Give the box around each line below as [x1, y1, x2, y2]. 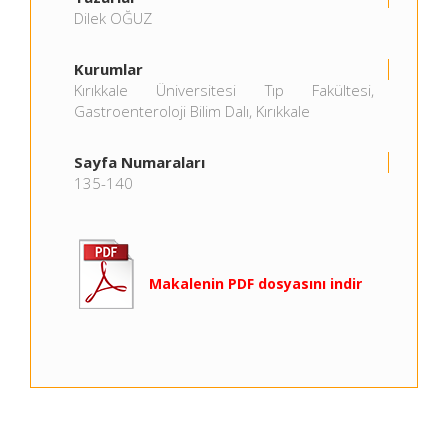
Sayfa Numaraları [74, 152, 205, 172]
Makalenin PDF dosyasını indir [149, 274, 362, 293]
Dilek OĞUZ [74, 8, 152, 28]
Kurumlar [74, 59, 143, 79]
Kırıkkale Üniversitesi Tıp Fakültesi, [74, 80, 374, 100]
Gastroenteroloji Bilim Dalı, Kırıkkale [74, 101, 310, 121]
